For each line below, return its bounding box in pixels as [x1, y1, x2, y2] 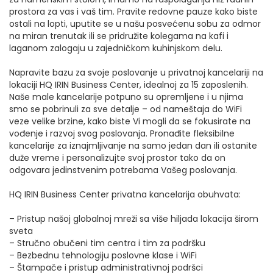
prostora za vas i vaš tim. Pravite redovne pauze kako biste [9, 5, 258, 18]
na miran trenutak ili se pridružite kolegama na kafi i [9, 30, 229, 42]
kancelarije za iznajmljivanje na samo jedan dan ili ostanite [9, 140, 257, 152]
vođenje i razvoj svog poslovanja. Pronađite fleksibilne [9, 127, 235, 140]
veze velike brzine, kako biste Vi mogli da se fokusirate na [9, 115, 250, 127]
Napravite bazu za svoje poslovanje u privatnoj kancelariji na [9, 66, 263, 79]
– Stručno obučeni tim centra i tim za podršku [9, 237, 205, 249]
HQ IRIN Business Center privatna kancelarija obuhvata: [9, 188, 241, 200]
